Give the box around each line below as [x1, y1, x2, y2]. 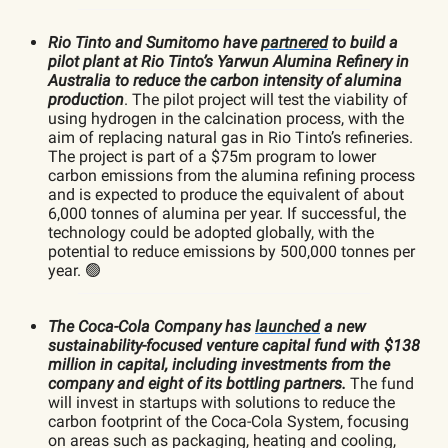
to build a [328, 32, 398, 52]
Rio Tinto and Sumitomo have [48, 32, 261, 52]
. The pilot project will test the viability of [124, 89, 408, 109]
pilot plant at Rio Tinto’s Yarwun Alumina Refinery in [48, 51, 409, 71]
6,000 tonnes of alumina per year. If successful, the [48, 203, 406, 223]
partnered [261, 32, 328, 52]
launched [255, 316, 320, 336]
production [48, 89, 124, 109]
